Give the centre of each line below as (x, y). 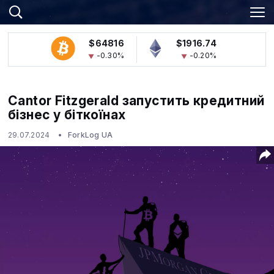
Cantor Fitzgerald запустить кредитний (136, 101)
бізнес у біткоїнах (67, 115)
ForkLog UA (90, 135)
